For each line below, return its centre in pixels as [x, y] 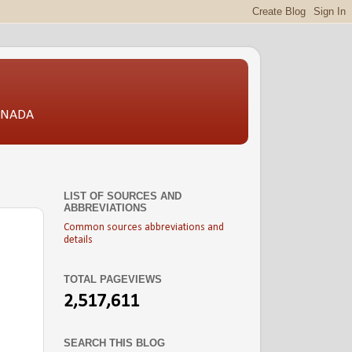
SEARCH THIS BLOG [114, 343]
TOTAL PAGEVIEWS [113, 279]
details [78, 240]
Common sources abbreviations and [144, 228]
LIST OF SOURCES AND [123, 196]
